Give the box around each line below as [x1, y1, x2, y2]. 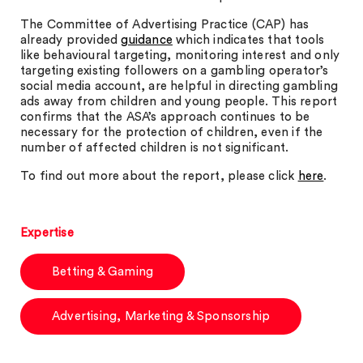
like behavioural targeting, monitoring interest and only [20, 49, 340, 62]
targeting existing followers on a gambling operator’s [20, 65, 329, 77]
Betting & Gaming [52, 266, 154, 278]
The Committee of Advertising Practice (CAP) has [20, 19, 310, 31]
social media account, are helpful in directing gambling [20, 80, 339, 92]
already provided [20, 34, 122, 46]
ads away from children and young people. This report [20, 96, 338, 108]
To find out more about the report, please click [20, 170, 298, 182]
